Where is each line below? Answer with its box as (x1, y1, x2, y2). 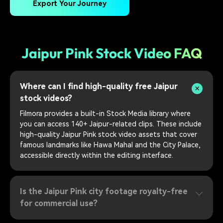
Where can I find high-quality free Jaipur (20, 82, 178, 92)
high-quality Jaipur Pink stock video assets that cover (20, 130, 197, 139)
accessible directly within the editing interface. (20, 151, 173, 160)
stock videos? (20, 94, 72, 104)
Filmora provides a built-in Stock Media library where (20, 110, 191, 118)
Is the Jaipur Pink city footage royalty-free (20, 186, 188, 196)
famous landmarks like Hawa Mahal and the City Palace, (20, 141, 201, 149)
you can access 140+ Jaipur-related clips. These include (20, 120, 202, 128)
